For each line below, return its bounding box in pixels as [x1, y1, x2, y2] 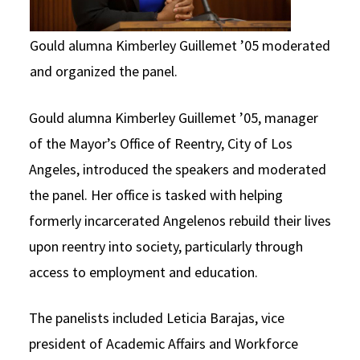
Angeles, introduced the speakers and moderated [29, 159, 326, 178]
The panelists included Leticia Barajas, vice [29, 308, 284, 327]
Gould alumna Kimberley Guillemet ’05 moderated [30, 35, 330, 55]
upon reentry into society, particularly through [29, 236, 303, 256]
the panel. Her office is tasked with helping [29, 185, 283, 204]
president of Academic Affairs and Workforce [29, 333, 298, 353]
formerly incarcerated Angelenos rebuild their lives [29, 211, 331, 230]
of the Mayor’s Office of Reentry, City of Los [29, 133, 292, 153]
